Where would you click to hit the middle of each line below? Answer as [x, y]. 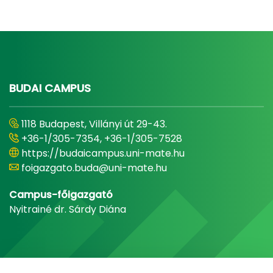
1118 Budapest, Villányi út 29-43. [94, 124]
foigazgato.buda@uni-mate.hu [94, 168]
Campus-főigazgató [61, 195]
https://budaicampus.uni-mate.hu [103, 153]
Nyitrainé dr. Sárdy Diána [68, 209]
